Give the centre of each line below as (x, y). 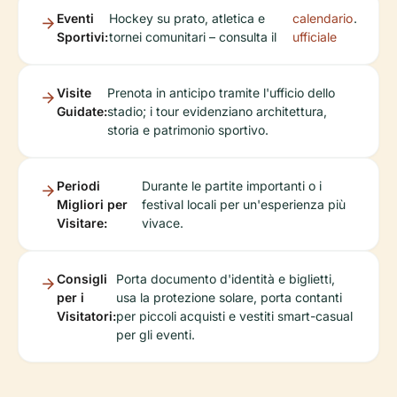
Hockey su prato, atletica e (187, 18)
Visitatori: (86, 316)
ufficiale (315, 37)
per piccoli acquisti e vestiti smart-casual (234, 316)
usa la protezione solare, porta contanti (229, 297)
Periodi (78, 186)
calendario (323, 18)
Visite (74, 93)
